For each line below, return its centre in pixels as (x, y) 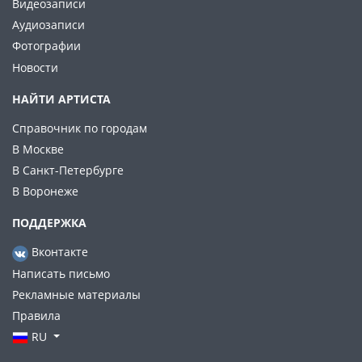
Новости (35, 67)
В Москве (38, 149)
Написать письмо (61, 273)
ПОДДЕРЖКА (49, 223)
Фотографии (46, 46)
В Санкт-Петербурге (68, 170)
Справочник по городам (80, 128)
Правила (36, 316)
